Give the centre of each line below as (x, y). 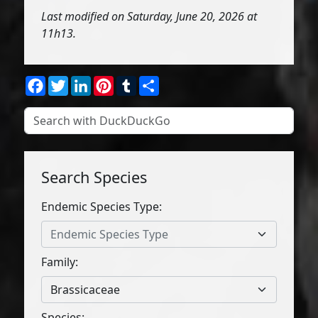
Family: (60, 262)
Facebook (72, 82)
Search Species (94, 177)
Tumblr (156, 82)
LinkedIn (114, 82)
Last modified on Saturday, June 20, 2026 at (149, 16)
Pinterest (138, 82)
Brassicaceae (86, 290)
